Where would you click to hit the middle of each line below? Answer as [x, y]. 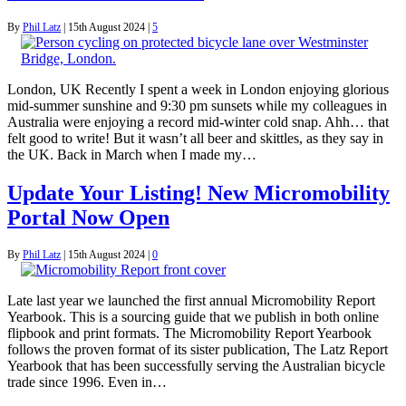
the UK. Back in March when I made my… [132, 155]
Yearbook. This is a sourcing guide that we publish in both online [193, 317]
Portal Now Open [88, 218]
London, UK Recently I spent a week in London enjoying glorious [198, 90]
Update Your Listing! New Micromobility [198, 193]
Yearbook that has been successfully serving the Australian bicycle [196, 366]
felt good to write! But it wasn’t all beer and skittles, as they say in [195, 139]
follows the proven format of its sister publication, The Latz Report [198, 350]
